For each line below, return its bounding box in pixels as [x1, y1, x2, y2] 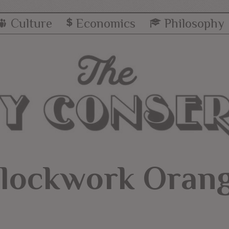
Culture [10, 16, 52, 31]
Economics [75, 16, 135, 31]
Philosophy [164, 16, 225, 31]
